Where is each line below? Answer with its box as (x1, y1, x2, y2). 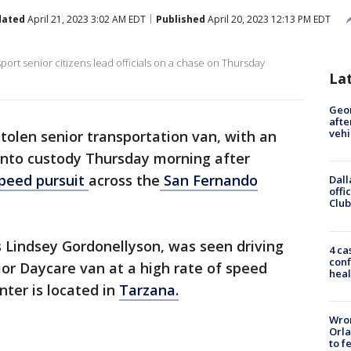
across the (89, 171, 160, 190)
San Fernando (160, 171, 258, 190)
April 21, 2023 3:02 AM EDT (25, 12, 146, 26)
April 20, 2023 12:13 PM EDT (205, 12, 331, 26)
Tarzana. (119, 280, 179, 299)
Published (156, 12, 205, 26)
